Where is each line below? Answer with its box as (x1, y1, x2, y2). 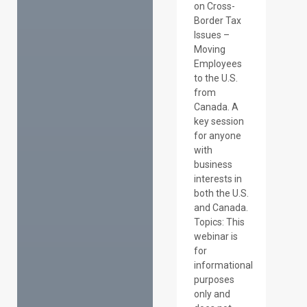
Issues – (193, 29, 230, 40)
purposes (193, 273, 234, 285)
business (193, 158, 232, 170)
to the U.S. (193, 72, 238, 84)
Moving (193, 43, 225, 55)
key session (193, 115, 244, 127)
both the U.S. (193, 187, 249, 199)
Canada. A (193, 101, 238, 112)
